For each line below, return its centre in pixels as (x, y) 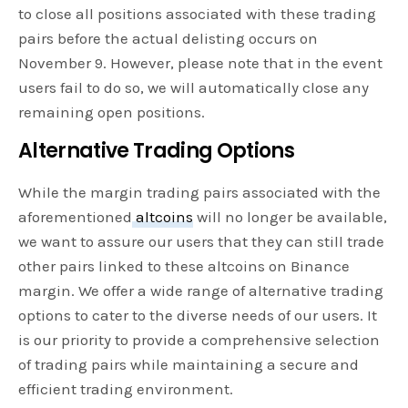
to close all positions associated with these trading (198, 13)
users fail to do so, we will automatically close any (194, 87)
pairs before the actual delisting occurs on (168, 38)
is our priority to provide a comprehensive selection (199, 339)
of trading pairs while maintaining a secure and (189, 364)
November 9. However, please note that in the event (201, 62)
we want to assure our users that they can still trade (202, 241)
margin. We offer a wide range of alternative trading (201, 290)
